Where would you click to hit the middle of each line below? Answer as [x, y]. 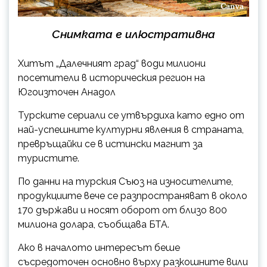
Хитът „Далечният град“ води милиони [112, 63]
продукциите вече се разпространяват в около [133, 195]
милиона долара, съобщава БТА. [94, 224]
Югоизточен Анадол [67, 92]
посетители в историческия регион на [111, 77]
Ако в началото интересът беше [99, 247]
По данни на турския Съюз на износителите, [125, 181]
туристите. [49, 158]
